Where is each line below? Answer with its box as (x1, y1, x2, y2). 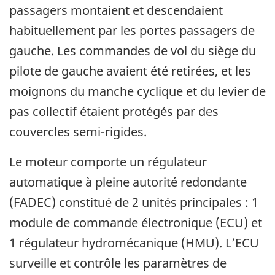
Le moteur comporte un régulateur (9, 153, 207, 171)
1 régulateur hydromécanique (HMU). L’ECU (9, 234, 259, 252)
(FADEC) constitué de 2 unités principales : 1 (9, 194, 258, 211)
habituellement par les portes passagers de (9, 22, 255, 39)
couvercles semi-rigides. (9, 123, 147, 141)
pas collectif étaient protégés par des (9, 103, 219, 120)
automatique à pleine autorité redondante (9, 174, 247, 191)
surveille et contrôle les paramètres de (9, 255, 227, 272)
